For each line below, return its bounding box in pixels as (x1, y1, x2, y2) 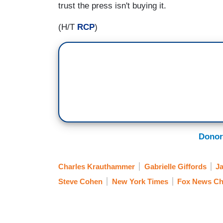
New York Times (111, 177, 168, 186)
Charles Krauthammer (58, 162, 135, 171)
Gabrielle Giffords (144, 162, 207, 171)
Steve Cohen (58, 177, 103, 186)
